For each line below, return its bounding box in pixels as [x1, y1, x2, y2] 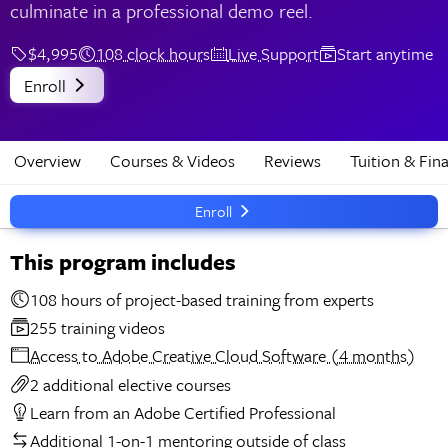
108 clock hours [95, 41, 210, 67]
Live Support [227, 41, 319, 67]
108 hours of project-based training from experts [105, 286, 374, 312]
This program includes [9, 245, 236, 277]
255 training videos [29, 315, 165, 341]
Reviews [263, 147, 321, 173]
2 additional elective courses [29, 371, 231, 397]
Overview [14, 147, 82, 173]
